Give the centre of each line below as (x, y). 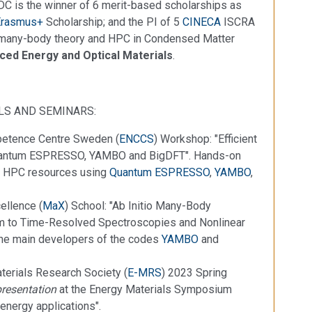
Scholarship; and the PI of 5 (113, 22)
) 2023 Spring (194, 272)
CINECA (202, 22)
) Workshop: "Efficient (205, 139)
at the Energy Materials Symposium (144, 289)
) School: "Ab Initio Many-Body (138, 205)
